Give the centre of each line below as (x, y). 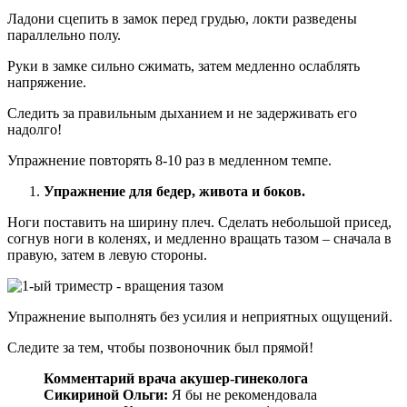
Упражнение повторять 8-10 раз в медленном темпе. (169, 160)
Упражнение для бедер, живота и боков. (174, 191)
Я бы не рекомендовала (243, 394)
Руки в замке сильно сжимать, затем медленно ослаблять (184, 65)
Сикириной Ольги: (106, 394)
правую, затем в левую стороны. (107, 254)
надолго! (35, 129)
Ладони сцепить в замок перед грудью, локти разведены (182, 18)
